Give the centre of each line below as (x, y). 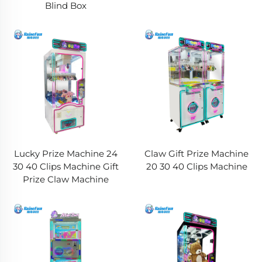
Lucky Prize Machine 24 (65, 154)
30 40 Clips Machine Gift (65, 166)
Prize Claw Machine (65, 179)
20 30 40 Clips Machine (196, 166)
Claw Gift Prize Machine (196, 154)
